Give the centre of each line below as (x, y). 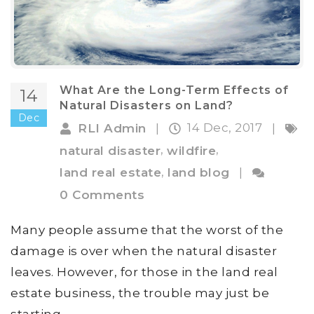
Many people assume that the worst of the (147, 230)
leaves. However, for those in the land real (144, 272)
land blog (199, 173)
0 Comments (102, 194)
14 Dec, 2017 (226, 127)
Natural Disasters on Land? (146, 105)
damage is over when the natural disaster (144, 251)
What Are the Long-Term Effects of (174, 90)
